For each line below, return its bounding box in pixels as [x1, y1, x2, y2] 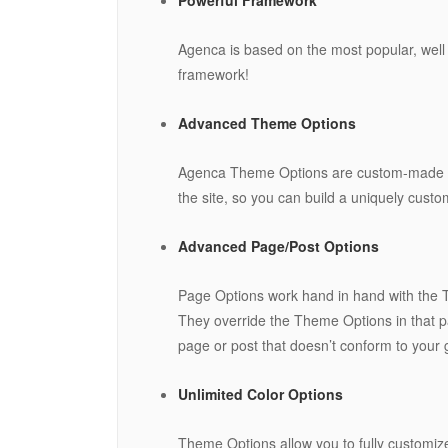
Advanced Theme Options [178, 112, 356, 133]
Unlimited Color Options [178, 383, 343, 404]
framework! [178, 63, 249, 84]
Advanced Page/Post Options [178, 235, 379, 256]
